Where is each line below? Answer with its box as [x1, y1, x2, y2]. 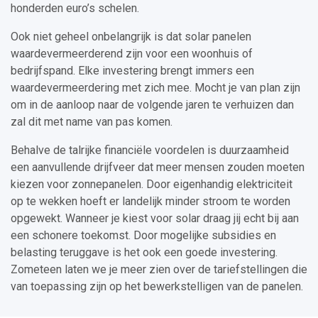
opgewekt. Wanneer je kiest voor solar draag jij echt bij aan [11, 212, 299, 226]
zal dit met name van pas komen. [11, 115, 172, 129]
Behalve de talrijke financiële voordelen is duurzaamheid [11, 143, 289, 158]
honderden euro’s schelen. [11, 1, 139, 16]
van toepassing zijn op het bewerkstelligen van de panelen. [11, 280, 303, 294]
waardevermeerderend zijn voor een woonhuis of [11, 47, 253, 61]
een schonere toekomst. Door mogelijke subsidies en [11, 229, 276, 243]
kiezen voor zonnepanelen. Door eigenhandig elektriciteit [11, 177, 292, 192]
